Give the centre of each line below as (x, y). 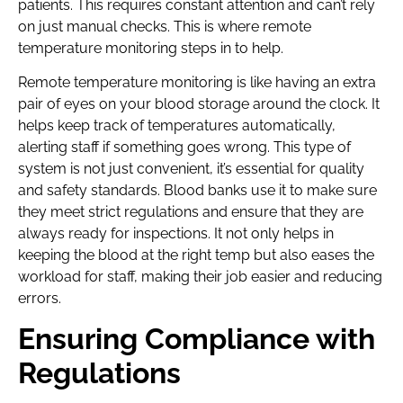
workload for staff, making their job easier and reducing (200, 276)
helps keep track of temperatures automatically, (177, 125)
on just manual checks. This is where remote (165, 26)
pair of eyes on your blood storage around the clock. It (199, 103)
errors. (40, 298)
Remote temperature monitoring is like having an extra (197, 82)
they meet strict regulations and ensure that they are (191, 211)
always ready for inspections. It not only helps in (176, 233)
